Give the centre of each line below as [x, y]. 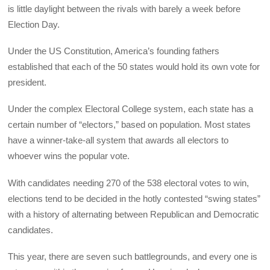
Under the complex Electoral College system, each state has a [131, 109]
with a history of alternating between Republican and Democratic [134, 214]
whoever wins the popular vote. [69, 156]
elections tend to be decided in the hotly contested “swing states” [134, 198]
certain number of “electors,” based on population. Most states [130, 125]
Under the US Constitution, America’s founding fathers [114, 51]
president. [27, 83]
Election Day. [34, 24]
